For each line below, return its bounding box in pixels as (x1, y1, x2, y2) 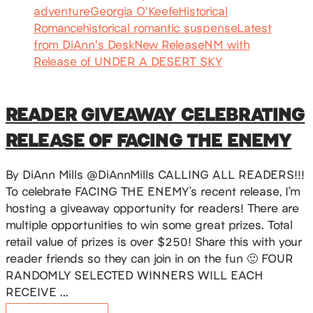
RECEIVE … (6, 283, 68, 300)
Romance (34, 19, 82, 36)
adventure (34, 2, 90, 20)
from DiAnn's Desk (34, 36, 134, 53)
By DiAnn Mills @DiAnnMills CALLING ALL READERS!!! (6, 166, 305, 183)
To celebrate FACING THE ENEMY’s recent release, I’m (6, 182, 300, 200)
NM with (204, 36, 250, 53)
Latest (237, 19, 272, 36)
